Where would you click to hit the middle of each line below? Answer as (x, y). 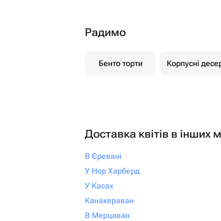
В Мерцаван (107, 215)
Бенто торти (120, 63)
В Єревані (103, 156)
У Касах (99, 186)
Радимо (105, 32)
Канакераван (109, 201)
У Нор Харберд (112, 171)
